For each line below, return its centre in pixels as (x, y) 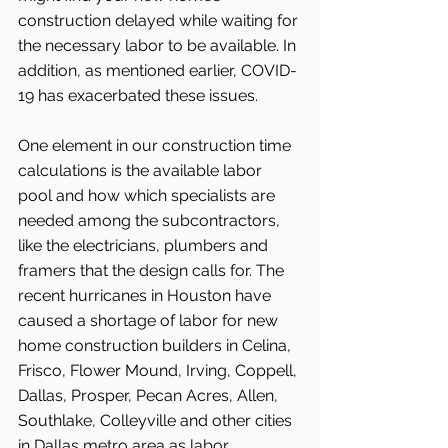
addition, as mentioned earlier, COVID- (157, 70)
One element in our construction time (156, 145)
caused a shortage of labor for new (150, 320)
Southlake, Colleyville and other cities (157, 420)
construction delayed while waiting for (160, 20)
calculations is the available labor (142, 170)
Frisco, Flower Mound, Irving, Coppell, (159, 370)
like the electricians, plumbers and (145, 245)
